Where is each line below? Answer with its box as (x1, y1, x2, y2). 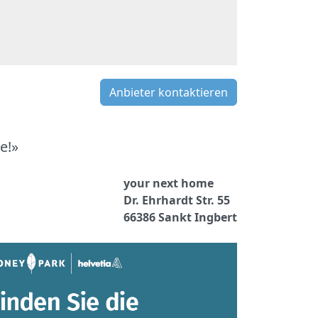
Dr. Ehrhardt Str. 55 (124, 192, 230, 208)
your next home (124, 175, 214, 191)
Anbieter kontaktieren (109, 84, 228, 100)
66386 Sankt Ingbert (124, 209, 237, 225)
